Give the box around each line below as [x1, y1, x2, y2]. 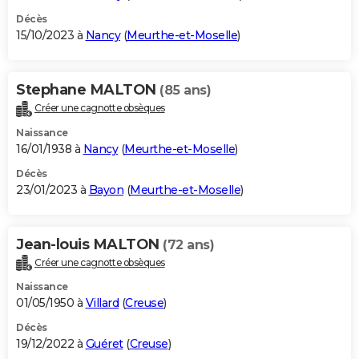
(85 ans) [159, 82, 211, 98]
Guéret [85, 337, 123, 352]
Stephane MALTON [16, 80, 159, 99]
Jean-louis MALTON [16, 235, 163, 253]
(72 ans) [163, 236, 214, 252]
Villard [85, 296, 119, 311]
